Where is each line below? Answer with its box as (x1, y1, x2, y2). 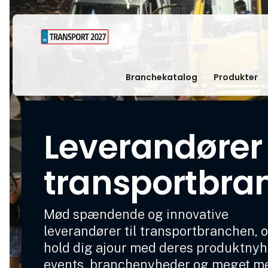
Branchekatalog (126, 71, 198, 83)
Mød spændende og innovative (44, 206, 229, 222)
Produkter (214, 71, 258, 83)
